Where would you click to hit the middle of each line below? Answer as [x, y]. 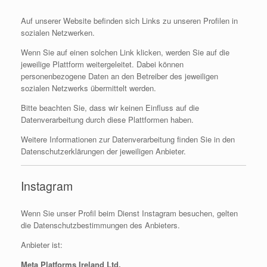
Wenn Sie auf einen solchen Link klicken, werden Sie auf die [125, 52]
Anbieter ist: [42, 244]
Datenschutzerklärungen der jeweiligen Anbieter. [103, 151]
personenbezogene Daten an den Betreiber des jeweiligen [119, 76]
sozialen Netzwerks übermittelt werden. [89, 88]
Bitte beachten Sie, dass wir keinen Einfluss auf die [110, 107]
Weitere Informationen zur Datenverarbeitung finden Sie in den [128, 139]
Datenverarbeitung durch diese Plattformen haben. [107, 119]
